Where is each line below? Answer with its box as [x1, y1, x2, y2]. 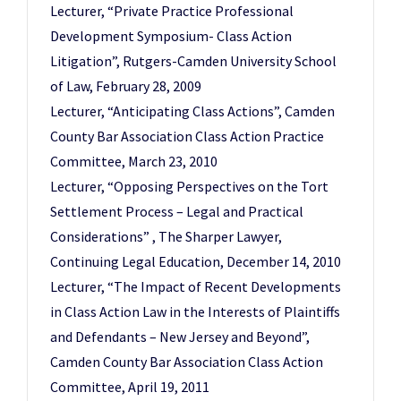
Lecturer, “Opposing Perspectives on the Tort [50, 177, 328, 195]
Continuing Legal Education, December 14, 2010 [50, 252, 341, 270]
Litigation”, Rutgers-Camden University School [50, 52, 337, 70]
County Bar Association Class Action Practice [50, 127, 324, 145]
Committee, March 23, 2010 [50, 152, 218, 170]
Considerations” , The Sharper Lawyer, [50, 227, 282, 245]
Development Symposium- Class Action [50, 27, 292, 45]
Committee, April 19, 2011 [50, 378, 209, 396]
